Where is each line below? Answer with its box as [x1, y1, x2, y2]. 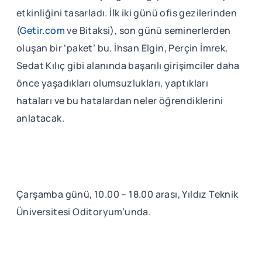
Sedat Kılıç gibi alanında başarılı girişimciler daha [16, 59, 240, 73]
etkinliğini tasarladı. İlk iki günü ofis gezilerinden [16, 6, 237, 20]
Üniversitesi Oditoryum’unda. [16, 205, 151, 219]
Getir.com [20, 24, 65, 37]
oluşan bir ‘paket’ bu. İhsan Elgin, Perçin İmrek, [16, 42, 228, 55]
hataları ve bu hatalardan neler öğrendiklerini [16, 94, 223, 108]
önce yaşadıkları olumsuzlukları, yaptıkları [16, 77, 209, 90]
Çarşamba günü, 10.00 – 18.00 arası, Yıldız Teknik [16, 188, 239, 201]
